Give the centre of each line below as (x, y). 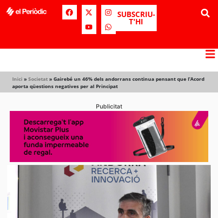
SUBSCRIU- (136, 14)
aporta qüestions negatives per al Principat (65, 86)
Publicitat (109, 106)
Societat (38, 79)
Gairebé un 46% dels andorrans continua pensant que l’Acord (129, 79)
